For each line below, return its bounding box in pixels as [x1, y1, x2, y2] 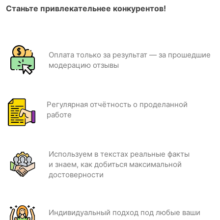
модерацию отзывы [49, 60, 119, 70]
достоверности [49, 170, 104, 179]
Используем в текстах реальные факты [49, 149, 190, 159]
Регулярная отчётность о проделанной [47, 100, 188, 109]
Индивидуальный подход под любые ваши [49, 208, 200, 217]
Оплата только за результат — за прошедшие [49, 50, 211, 59]
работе [47, 110, 72, 119]
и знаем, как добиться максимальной [49, 160, 182, 169]
